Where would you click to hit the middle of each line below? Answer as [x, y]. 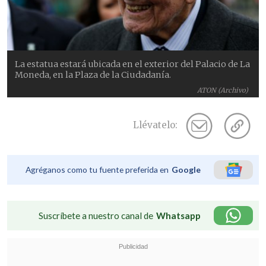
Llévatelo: [155, 125]
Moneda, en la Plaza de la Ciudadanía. [93, 75]
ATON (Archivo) [223, 90]
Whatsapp [178, 215]
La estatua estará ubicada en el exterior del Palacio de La [133, 64]
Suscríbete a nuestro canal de [96, 215]
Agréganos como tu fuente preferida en [97, 169]
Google [186, 169]
